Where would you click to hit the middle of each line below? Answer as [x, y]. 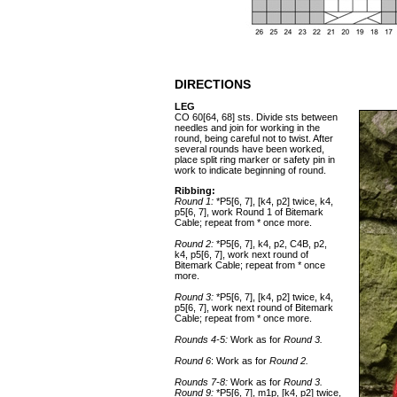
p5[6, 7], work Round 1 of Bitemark [249, 212]
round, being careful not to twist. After [254, 138]
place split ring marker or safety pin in [255, 160]
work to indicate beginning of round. [250, 170]
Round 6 [193, 361]
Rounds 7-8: [202, 382]
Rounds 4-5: [201, 339]
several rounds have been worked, [249, 149]
